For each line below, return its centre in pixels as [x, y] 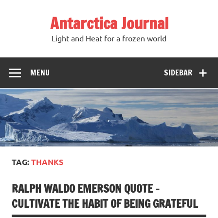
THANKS [47, 162]
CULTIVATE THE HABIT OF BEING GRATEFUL [105, 204]
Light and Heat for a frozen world [109, 38]
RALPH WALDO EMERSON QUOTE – [86, 189]
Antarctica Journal [109, 23]
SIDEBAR [178, 72]
